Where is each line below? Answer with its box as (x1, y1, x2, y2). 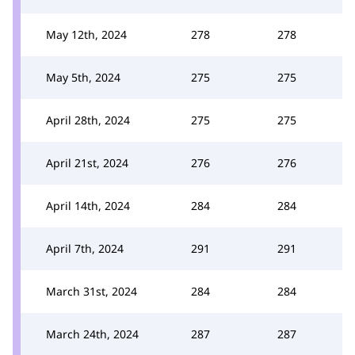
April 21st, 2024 (46, 155, 128, 170)
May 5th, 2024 (46, 69, 120, 85)
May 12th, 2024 (46, 26, 127, 42)
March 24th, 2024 (46, 326, 139, 342)
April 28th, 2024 (46, 112, 130, 128)
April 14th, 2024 (46, 197, 130, 213)
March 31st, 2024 (46, 283, 137, 299)
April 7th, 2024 (46, 240, 124, 256)
